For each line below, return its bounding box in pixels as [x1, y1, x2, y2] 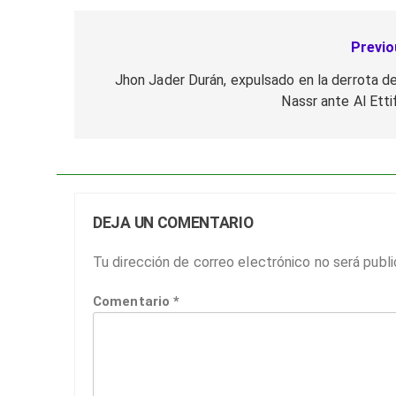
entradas [91, 103, 175, 128]
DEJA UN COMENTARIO [93, 213, 254, 232]
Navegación [91, 39, 202, 65]
